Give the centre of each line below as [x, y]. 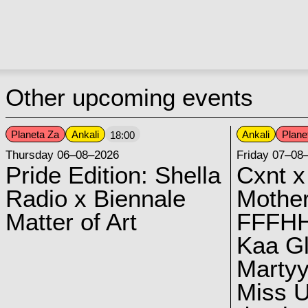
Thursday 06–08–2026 [62, 155]
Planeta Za [35, 134]
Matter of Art [71, 222]
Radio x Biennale [95, 199]
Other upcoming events [129, 97]
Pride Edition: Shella [113, 176]
